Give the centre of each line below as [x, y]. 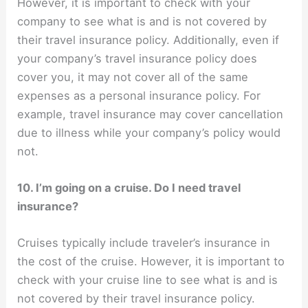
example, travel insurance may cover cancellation [151, 114]
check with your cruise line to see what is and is [148, 280]
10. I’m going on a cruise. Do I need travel [129, 188]
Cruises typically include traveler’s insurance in [144, 243]
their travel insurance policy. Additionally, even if [148, 40]
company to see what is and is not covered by [142, 21]
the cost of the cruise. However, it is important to [151, 262]
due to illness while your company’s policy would [149, 132]
